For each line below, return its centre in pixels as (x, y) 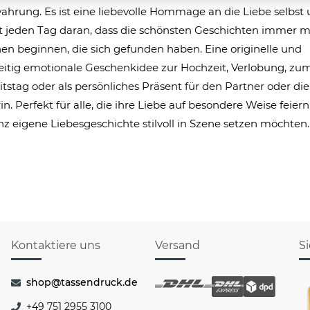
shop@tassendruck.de (82, 282)
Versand (177, 245)
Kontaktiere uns (55, 245)
